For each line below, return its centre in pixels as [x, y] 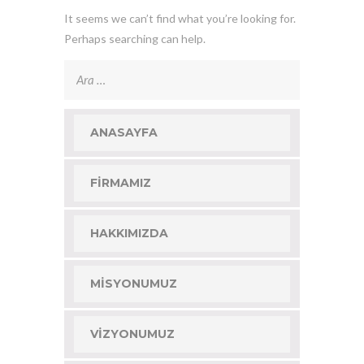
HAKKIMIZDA [129, 233]
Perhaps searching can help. [135, 38]
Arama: [81, 69]
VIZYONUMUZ [132, 334]
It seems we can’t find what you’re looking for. [180, 18]
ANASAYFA [124, 132]
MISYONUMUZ [134, 283]
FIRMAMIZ [121, 182]
